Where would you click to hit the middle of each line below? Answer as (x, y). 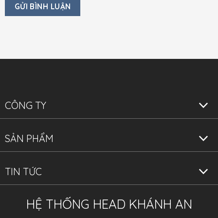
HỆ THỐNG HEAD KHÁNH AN (109, 204)
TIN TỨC (23, 172)
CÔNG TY (26, 106)
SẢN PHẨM (29, 139)
